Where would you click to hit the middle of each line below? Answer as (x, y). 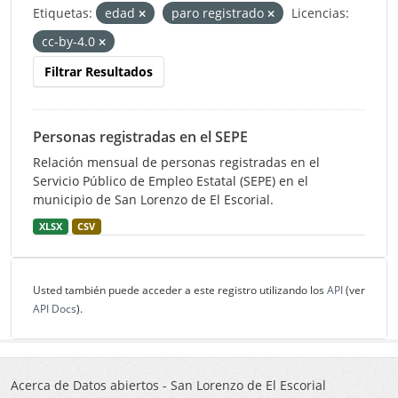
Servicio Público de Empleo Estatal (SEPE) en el (171, 181)
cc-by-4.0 (70, 41)
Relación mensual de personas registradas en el (176, 162)
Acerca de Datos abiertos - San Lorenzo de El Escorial (168, 385)
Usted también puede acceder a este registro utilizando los (180, 290)
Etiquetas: (63, 13)
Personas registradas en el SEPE (140, 137)
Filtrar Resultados (99, 72)
